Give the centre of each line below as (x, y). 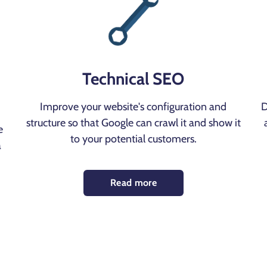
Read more (133, 183)
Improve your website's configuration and (133, 107)
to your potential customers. (133, 139)
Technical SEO (133, 79)
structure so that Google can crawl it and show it (133, 123)
